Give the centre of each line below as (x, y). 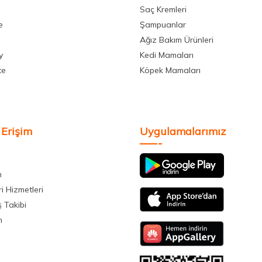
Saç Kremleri (163, 10)
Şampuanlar (163, 25)
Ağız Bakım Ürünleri (177, 40)
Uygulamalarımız (183, 132)
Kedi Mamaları (167, 55)
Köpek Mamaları (170, 70)
